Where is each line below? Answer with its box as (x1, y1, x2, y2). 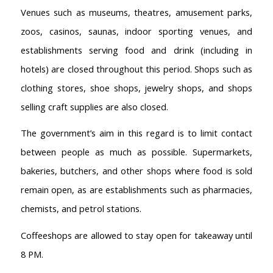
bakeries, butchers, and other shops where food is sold (20, 165, 253, 177)
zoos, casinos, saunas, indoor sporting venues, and (20, 24, 253, 37)
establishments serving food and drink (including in (20, 43, 253, 56)
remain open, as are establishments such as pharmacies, (20, 183, 253, 196)
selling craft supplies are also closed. (20, 100, 168, 113)
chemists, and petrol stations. (20, 202, 141, 215)
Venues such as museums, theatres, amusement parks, (20, 5, 253, 18)
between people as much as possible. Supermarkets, (20, 146, 253, 158)
